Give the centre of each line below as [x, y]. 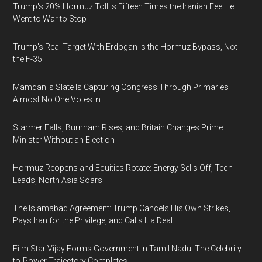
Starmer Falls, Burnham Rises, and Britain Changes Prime [118, 127]
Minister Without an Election [64, 140]
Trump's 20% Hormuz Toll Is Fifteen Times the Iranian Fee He [124, 6]
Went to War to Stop [50, 19]
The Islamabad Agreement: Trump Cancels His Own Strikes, [122, 208]
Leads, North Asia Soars [58, 180]
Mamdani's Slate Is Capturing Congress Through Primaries [121, 87]
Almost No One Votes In [57, 99]
